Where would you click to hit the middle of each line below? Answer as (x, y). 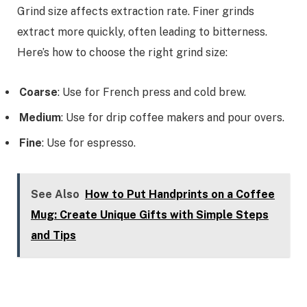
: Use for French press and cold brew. (152, 93)
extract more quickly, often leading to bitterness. (142, 32)
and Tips (53, 235)
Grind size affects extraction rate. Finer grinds (136, 11)
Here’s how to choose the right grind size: (122, 52)
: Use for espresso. (89, 143)
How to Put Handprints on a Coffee (180, 194)
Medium (40, 118)
